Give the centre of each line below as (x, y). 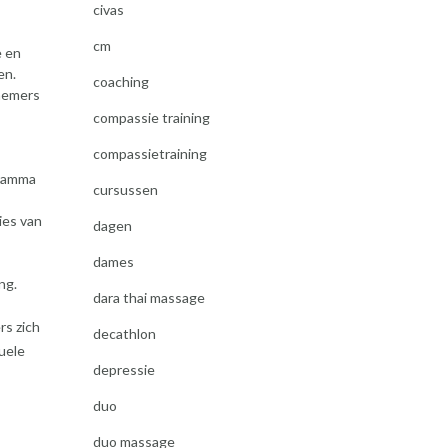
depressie (123, 369)
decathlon (124, 333)
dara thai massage (148, 297)
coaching (120, 81)
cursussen (125, 189)
